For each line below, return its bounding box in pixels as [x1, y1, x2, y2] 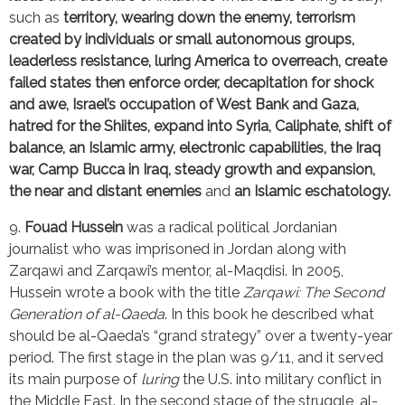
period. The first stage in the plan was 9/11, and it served [9, 348, 383, 366]
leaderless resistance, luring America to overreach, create [9, 52, 387, 70]
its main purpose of [9, 370, 141, 388]
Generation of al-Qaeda [9, 305, 165, 323]
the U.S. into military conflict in [179, 370, 381, 388]
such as [9, 8, 63, 26]
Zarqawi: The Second [243, 283, 384, 301]
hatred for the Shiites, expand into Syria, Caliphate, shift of [9, 117, 391, 135]
